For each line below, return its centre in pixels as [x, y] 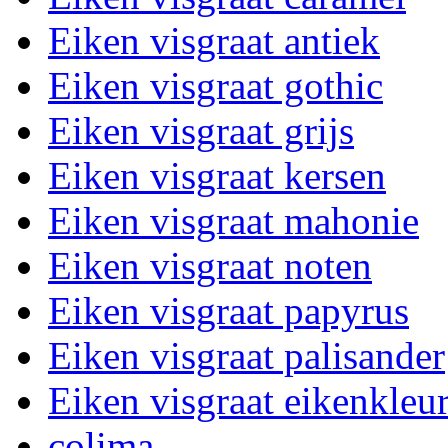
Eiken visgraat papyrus [228, 310]
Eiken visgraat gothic [215, 85]
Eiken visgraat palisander [246, 355]
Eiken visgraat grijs [201, 130]
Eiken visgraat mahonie [233, 220]
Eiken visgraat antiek [214, 40]
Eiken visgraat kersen [217, 175]
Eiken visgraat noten [210, 265]
